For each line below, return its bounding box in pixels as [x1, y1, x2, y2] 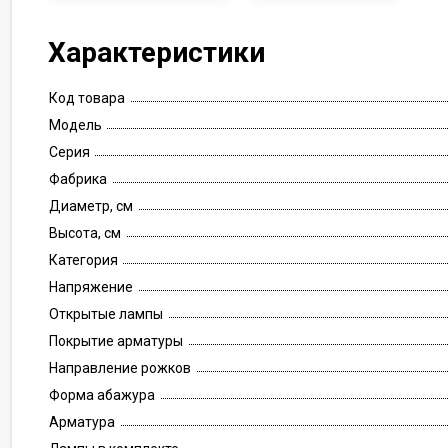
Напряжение [49, 279, 133, 295]
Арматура [49, 414, 115, 430]
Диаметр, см [49, 198, 133, 214]
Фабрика [49, 171, 107, 187]
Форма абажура [49, 387, 155, 403]
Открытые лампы [49, 306, 163, 322]
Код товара [49, 90, 125, 106]
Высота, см [49, 225, 121, 241]
